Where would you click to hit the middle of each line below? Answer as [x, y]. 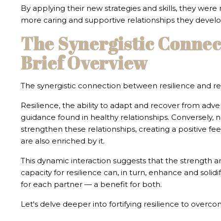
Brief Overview [85, 63]
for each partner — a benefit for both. [91, 184]
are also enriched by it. [63, 141]
